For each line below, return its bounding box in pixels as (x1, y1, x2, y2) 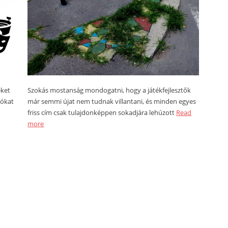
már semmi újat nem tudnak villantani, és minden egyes (27, 96, 196, 106)
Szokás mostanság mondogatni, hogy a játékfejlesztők (27, 85, 191, 95)
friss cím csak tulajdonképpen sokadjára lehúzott (27, 107, 177, 117)
